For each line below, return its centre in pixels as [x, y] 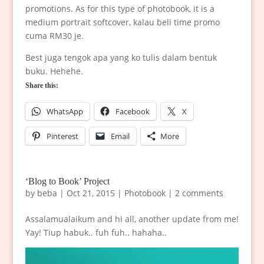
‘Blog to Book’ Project [67, 181]
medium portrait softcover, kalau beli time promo [122, 22]
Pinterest [62, 136]
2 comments [199, 193]
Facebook [132, 111]
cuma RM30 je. [54, 35]
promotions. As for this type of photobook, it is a [120, 8]
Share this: [42, 85]
